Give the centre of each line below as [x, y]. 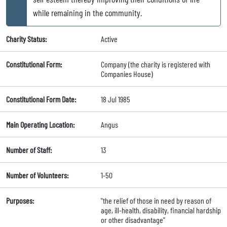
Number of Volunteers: [37, 175]
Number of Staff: [29, 150]
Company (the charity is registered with [155, 64]
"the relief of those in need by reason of [156, 201]
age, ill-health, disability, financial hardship [161, 210]
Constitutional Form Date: [41, 99]
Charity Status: [26, 39]
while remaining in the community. [87, 13]
